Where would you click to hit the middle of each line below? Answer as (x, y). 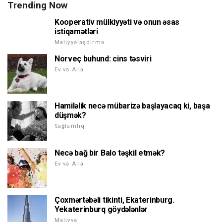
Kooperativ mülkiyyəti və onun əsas (117, 22)
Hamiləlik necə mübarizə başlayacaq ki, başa (132, 106)
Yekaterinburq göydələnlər (101, 209)
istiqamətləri (76, 31)
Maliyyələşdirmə (80, 42)
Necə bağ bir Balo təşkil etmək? (110, 153)
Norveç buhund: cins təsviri (103, 58)
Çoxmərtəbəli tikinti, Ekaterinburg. (114, 200)
